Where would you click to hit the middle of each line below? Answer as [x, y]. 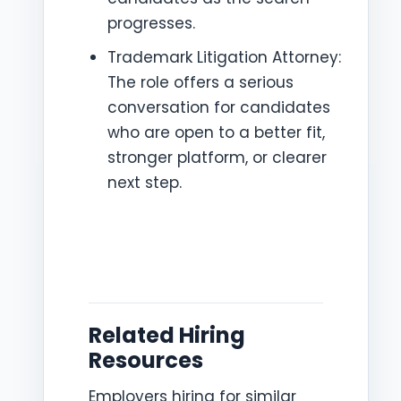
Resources [146, 360]
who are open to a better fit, [216, 132]
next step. [145, 183]
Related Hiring [167, 335]
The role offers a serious [200, 82]
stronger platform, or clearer [217, 158]
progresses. [151, 23]
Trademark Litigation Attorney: [224, 57]
